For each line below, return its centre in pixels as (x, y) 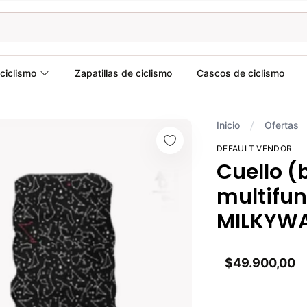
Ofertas (282, 125)
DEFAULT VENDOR (255, 148)
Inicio (228, 125)
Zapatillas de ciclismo (123, 73)
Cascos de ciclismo (240, 73)
